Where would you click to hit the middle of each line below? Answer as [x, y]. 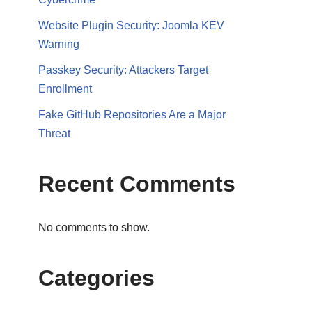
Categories [96, 278]
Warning [59, 44]
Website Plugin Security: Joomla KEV [131, 25]
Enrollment [65, 89]
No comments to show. [94, 227]
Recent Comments [137, 184]
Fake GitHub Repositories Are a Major [132, 115]
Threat [54, 133]
